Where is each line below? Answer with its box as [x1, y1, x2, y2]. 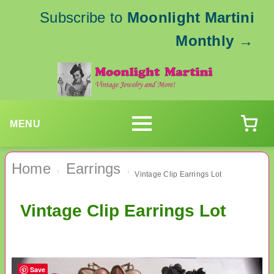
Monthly [176, 32, 234, 49]
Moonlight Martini [127, 9, 254, 26]
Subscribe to [39, 9, 127, 26]
